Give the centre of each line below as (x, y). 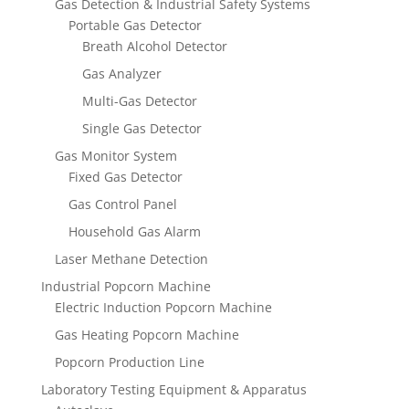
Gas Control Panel (122, 204)
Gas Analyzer (121, 74)
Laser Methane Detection (131, 259)
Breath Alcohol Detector (154, 47)
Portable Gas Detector (135, 26)
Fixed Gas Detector (125, 177)
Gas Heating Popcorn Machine (147, 335)
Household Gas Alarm (134, 232)
